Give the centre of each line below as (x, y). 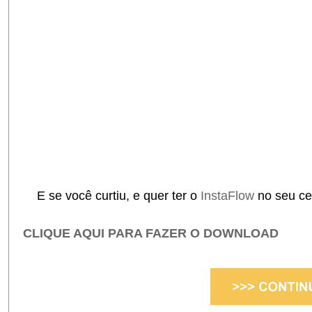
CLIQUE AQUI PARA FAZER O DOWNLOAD (151, 234)
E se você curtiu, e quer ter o (112, 196)
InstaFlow (229, 196)
